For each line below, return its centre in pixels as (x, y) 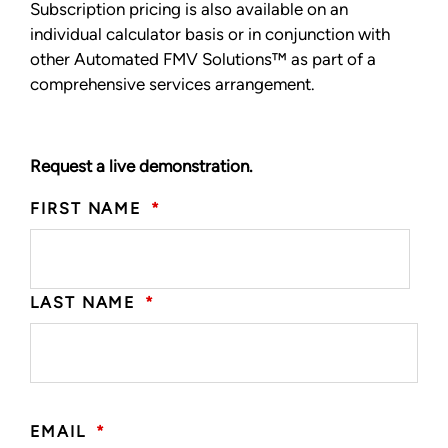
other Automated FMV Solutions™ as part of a (203, 58)
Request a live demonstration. (141, 165)
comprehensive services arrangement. (172, 83)
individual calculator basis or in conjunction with (210, 33)
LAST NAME (83, 302)
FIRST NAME (86, 208)
